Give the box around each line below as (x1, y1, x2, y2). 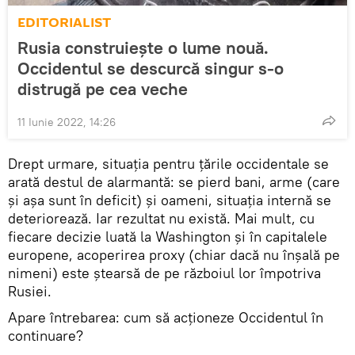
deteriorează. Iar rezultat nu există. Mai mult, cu (8, 209, 315, 227)
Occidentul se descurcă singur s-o (17, 57, 284, 79)
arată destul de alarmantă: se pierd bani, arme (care (8, 173, 340, 191)
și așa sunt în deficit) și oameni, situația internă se (8, 191, 331, 209)
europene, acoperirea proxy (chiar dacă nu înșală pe (8, 246, 340, 264)
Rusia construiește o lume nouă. (17, 36, 269, 59)
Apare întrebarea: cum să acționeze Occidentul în (8, 308, 323, 326)
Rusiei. (8, 282, 52, 300)
